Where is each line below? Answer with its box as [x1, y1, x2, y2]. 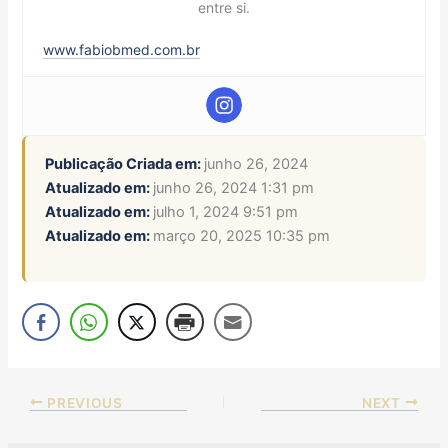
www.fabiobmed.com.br [43, 41, 201, 59]
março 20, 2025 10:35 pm [153, 227, 331, 246]
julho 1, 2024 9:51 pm [153, 203, 299, 222]
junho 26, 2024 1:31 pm [153, 179, 315, 198]
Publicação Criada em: [45, 155, 205, 174]
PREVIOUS [43, 394, 123, 411]
